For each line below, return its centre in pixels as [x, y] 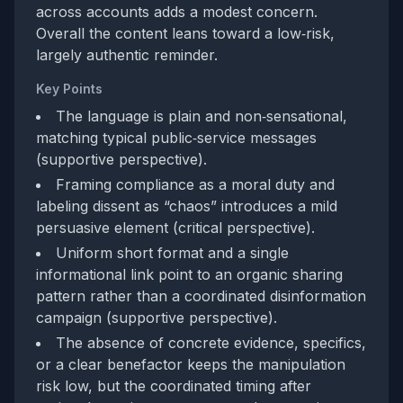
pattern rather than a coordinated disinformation [201, 296]
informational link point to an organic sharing [189, 274]
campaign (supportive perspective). [157, 318]
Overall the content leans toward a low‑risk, [185, 33]
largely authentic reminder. [127, 55]
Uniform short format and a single [172, 253]
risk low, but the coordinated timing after [174, 386]
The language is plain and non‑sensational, [201, 116]
